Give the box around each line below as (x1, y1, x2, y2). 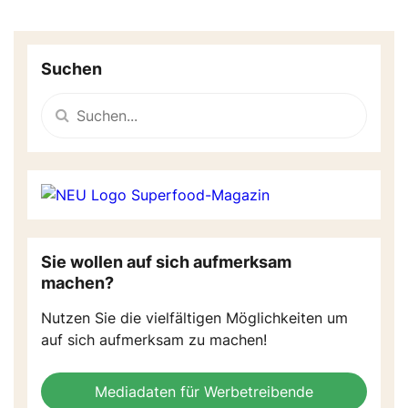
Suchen (41, 58, 102, 78)
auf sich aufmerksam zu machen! (41, 330, 267, 349)
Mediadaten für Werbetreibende (95, 382, 313, 401)
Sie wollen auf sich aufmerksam (41, 251, 291, 271)
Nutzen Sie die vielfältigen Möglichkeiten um (41, 308, 348, 327)
